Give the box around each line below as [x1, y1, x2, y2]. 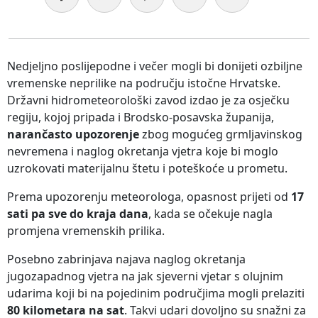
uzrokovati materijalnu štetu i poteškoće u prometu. [7, 160, 287, 176]
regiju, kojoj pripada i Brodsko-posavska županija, [7, 109, 274, 125]
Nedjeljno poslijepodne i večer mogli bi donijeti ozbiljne [7, 57, 302, 74]
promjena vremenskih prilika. [7, 222, 165, 238]
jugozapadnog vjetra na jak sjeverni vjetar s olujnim [7, 268, 283, 284]
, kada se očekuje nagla [148, 205, 273, 221]
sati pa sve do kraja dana [7, 205, 148, 221]
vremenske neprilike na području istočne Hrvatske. [7, 75, 280, 91]
